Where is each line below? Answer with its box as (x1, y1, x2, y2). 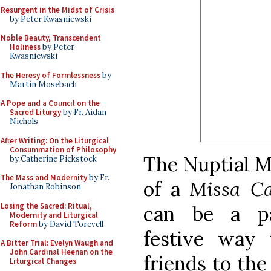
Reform (10, 218, 37, 229)
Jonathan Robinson (10, 181, 81, 192)
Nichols (10, 116, 38, 126)
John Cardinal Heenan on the (10, 247, 113, 257)
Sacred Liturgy (10, 107, 61, 117)
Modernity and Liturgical (10, 209, 98, 220)
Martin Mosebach (10, 79, 77, 90)
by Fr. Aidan (61, 107, 106, 117)
